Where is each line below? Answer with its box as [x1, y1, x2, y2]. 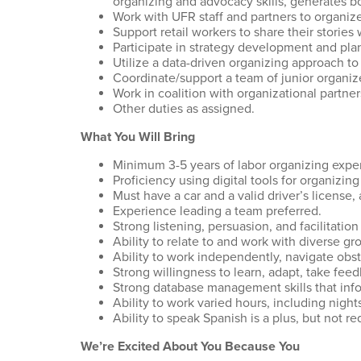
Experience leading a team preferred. [113, 203, 325, 219]
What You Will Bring [81, 129, 195, 145]
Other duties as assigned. [113, 101, 258, 117]
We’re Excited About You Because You [81, 338, 300, 355]
